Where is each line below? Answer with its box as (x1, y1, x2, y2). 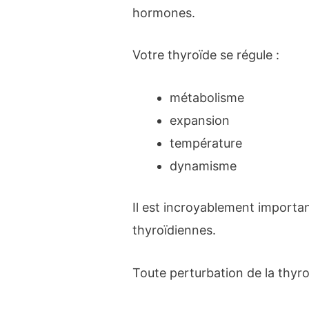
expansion (170, 113, 230, 128)
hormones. (132, 5, 196, 20)
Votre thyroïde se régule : (132, 48, 280, 63)
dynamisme (170, 159, 237, 174)
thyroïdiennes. (132, 223, 217, 238)
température (170, 136, 243, 151)
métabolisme (170, 90, 245, 106)
